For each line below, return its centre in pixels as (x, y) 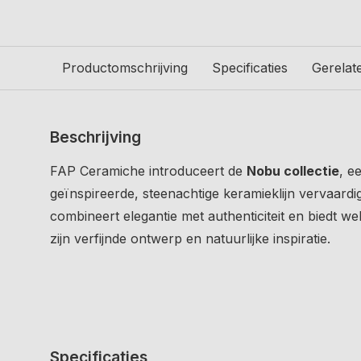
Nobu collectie (293, 170)
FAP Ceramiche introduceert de (148, 170)
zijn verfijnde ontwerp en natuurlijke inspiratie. (190, 238)
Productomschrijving (125, 67)
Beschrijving (95, 137)
